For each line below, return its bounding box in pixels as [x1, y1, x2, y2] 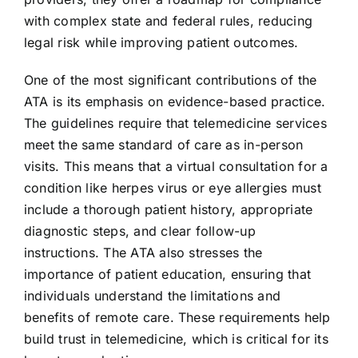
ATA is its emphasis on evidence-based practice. [23, 93, 326, 109]
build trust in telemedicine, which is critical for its [23, 330, 328, 347]
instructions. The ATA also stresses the [23, 244, 263, 261]
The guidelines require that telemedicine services [23, 114, 327, 131]
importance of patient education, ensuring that [23, 265, 312, 282]
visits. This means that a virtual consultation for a [23, 157, 328, 174]
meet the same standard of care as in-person [23, 136, 304, 153]
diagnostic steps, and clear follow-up [23, 222, 256, 239]
